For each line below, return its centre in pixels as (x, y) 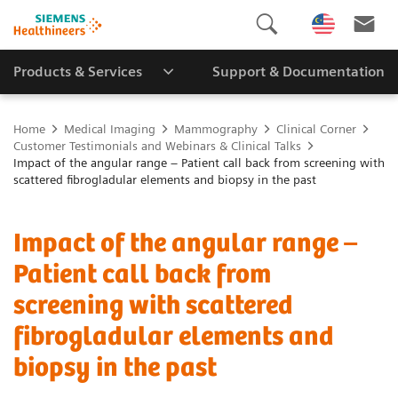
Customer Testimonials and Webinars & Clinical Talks (157, 146)
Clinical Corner (316, 129)
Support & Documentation (298, 72)
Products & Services (78, 72)
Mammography (216, 129)
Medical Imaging (110, 129)
